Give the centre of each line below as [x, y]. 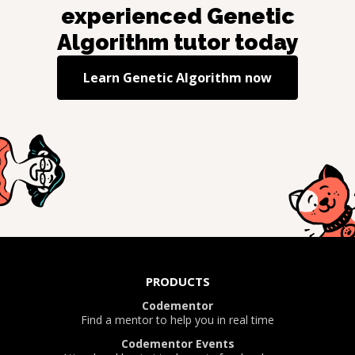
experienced [134, 17]
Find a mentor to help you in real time [177, 320]
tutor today [233, 43]
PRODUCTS [177, 282]
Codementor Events [177, 344]
